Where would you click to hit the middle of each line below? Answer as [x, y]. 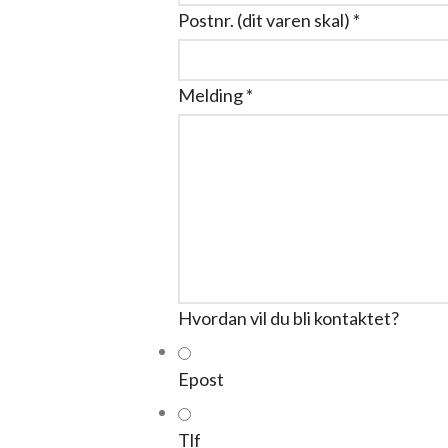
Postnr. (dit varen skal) [265, 20]
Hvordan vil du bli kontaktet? [288, 318]
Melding [211, 95]
